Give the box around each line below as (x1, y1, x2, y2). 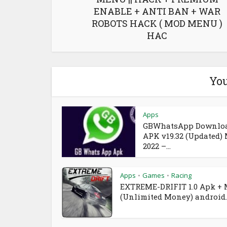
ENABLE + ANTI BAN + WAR (94, 5, 220, 17)
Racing (171, 171, 192, 180)
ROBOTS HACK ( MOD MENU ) (92, 17, 222, 29)
